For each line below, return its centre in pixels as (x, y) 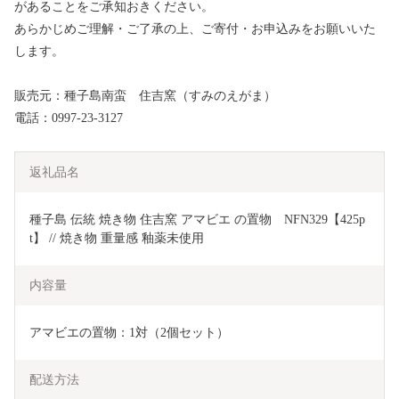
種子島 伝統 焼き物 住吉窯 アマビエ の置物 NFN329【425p (197, 219)
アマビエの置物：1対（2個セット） (129, 332)
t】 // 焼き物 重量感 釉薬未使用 (117, 238)
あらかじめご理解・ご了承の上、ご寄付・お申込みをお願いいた (195, 28)
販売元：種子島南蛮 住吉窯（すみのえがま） (145, 95)
